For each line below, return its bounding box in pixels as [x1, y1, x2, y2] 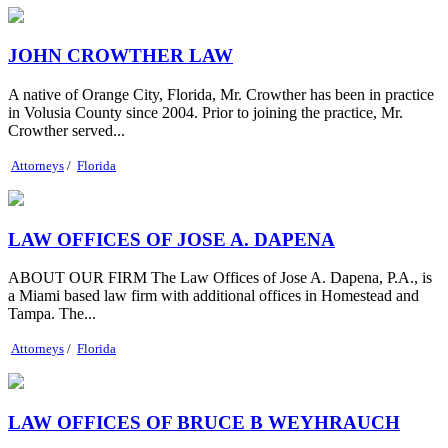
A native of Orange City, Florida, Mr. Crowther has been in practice [8, 85, 434, 103]
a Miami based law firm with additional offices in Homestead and [8, 287, 419, 305]
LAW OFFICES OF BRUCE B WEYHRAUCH [8, 412, 400, 434]
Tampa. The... [8, 305, 96, 323]
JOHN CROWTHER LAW [8, 45, 233, 67]
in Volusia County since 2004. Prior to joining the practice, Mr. [8, 103, 403, 121]
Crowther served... [8, 121, 125, 139]
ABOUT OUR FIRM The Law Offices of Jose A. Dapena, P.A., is [8, 269, 432, 287]
